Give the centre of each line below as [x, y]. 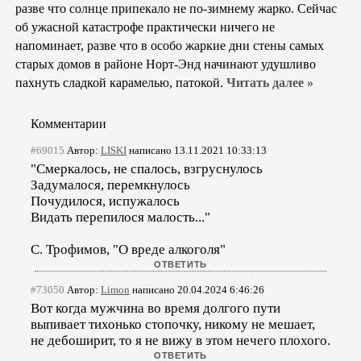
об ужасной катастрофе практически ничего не [145, 27]
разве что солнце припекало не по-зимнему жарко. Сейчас [176, 8]
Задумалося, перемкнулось [110, 185]
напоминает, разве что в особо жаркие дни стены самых [170, 46]
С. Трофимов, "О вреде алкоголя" [128, 249]
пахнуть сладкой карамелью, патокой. [121, 83]
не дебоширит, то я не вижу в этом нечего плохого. [180, 340]
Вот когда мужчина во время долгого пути [156, 308]
